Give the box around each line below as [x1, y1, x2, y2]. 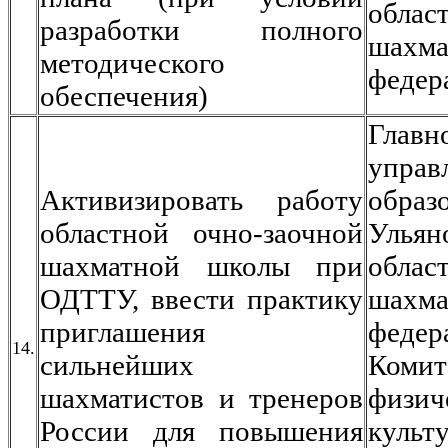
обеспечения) [40, 80, 208, 112]
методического [40, 47, 225, 79]
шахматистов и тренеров [40, 382, 363, 414]
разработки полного [40, 14, 363, 46]
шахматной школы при [40, 250, 363, 282]
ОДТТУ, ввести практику [40, 283, 363, 315]
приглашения [40, 316, 205, 348]
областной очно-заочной [40, 217, 363, 249]
